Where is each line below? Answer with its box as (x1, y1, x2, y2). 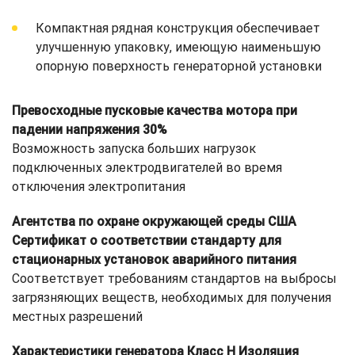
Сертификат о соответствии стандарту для (12, 233, 281, 249)
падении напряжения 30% (12, 122, 167, 138)
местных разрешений (12, 309, 143, 325)
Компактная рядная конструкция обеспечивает (36, 21, 320, 36)
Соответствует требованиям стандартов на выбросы (12, 271, 337, 287)
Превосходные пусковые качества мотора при (12, 103, 297, 119)
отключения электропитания (12, 179, 185, 195)
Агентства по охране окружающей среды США (12, 214, 296, 230)
